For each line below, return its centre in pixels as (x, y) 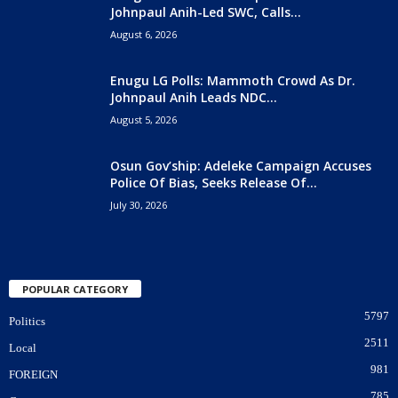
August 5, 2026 (143, 119)
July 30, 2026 (139, 204)
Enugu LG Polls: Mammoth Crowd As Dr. (233, 80)
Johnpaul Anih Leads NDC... (194, 97)
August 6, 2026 (143, 34)
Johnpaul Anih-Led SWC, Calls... (206, 12)
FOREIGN (33, 374)
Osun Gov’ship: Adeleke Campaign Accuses (241, 165)
